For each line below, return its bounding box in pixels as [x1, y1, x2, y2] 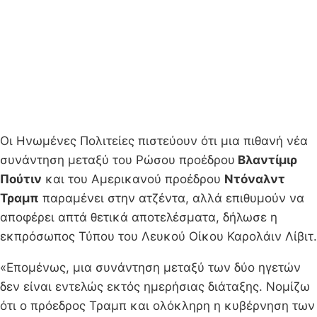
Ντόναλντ [224, 172, 285, 187]
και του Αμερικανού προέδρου [42, 172, 224, 187]
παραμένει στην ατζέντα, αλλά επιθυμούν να [39, 191, 304, 206]
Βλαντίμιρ [235, 153, 297, 168]
